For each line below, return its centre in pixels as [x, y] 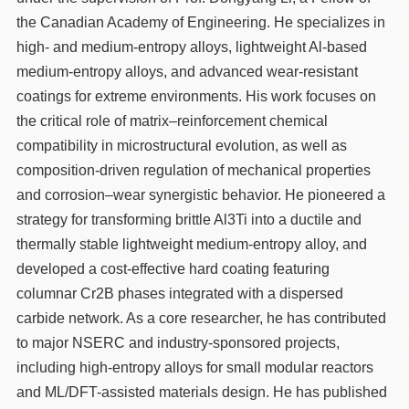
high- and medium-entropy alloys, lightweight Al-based [192, 47]
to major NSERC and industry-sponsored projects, [178, 343]
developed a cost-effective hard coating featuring [173, 269]
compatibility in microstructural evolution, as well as [182, 146]
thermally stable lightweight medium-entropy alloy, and [192, 245]
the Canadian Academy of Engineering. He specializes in [201, 23]
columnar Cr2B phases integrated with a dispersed [180, 294]
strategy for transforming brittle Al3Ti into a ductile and [189, 220]
